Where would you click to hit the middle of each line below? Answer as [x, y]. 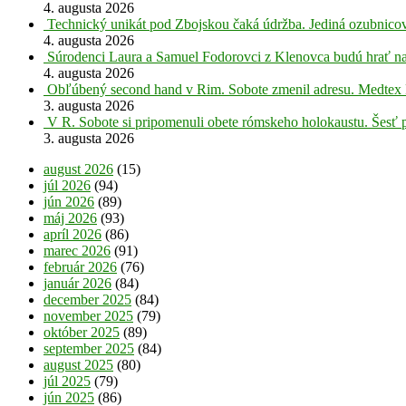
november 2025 [88, 315]
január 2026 [77, 283]
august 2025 [78, 364]
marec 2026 [77, 250]
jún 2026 [69, 201]
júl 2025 [67, 381]
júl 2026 [67, 185]
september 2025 [89, 348]
